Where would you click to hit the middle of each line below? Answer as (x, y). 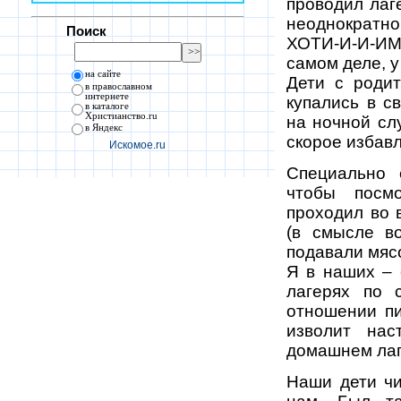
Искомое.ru (137, 145)
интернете (107, 97)
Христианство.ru (122, 116)
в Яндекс (104, 128)
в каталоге (107, 107)
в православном (119, 87)
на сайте (103, 74)
